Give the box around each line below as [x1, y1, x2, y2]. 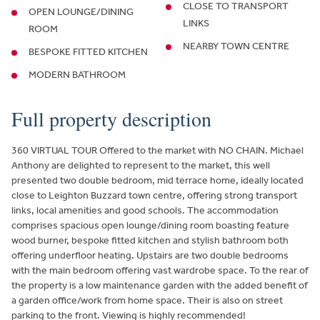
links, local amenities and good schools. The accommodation [11, 204, 279, 217]
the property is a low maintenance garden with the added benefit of [11, 279, 308, 292]
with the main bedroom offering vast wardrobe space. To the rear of [11, 264, 309, 277]
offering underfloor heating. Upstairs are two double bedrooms [11, 249, 289, 262]
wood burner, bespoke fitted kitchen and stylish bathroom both [11, 234, 289, 247]
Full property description [11, 105, 211, 133]
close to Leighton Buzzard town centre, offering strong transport [11, 189, 297, 202]
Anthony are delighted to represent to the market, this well [11, 159, 270, 172]
